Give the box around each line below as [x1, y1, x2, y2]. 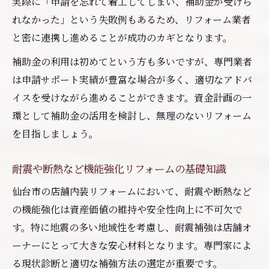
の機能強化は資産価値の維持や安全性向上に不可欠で [12, 202, 243, 216]
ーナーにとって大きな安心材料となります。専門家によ [12, 238, 252, 252]
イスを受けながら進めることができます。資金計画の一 [12, 90, 252, 104]
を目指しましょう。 [12, 126, 98, 141]
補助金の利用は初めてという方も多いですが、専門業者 [12, 54, 252, 68]
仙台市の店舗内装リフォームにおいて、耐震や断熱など [12, 184, 252, 198]
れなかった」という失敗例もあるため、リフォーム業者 [12, 12, 251, 26]
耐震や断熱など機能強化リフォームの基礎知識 [12, 160, 226, 176]
